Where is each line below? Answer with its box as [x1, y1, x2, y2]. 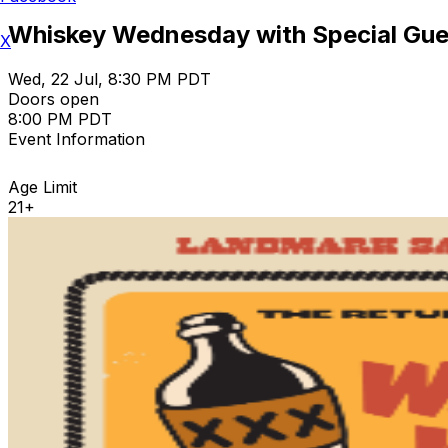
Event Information [8, 128, 145, 149]
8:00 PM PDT [8, 108, 112, 129]
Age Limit [8, 176, 77, 197]
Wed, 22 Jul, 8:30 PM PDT [8, 68, 211, 89]
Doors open [8, 88, 99, 109]
